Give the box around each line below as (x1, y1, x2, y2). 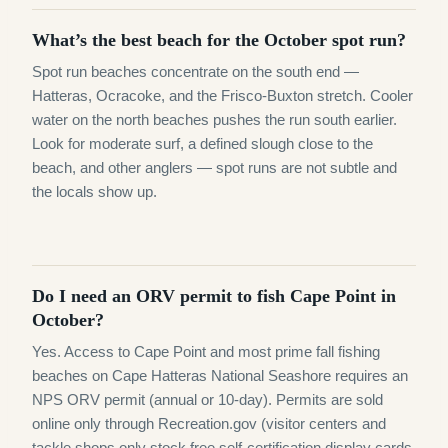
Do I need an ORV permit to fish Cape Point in (32, 286, 396, 306)
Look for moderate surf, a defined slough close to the (32, 135, 373, 152)
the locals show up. (32, 183, 157, 200)
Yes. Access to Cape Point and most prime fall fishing (32, 343, 380, 360)
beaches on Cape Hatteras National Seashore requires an (32, 367, 408, 384)
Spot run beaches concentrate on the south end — (32, 63, 359, 80)
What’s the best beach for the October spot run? (32, 30, 406, 50)
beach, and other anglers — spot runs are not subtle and (32, 159, 397, 176)
